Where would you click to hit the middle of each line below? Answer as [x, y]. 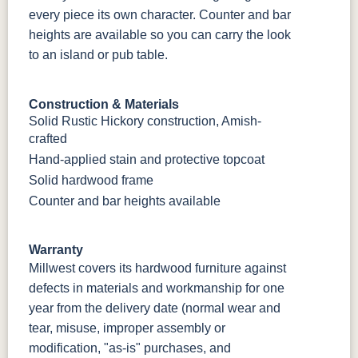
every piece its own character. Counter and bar [160, 15]
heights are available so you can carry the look [160, 35]
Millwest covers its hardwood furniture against [157, 268]
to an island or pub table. [98, 55]
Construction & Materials [104, 105]
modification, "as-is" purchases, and [130, 348]
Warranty [56, 250]
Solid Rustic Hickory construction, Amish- [145, 121]
